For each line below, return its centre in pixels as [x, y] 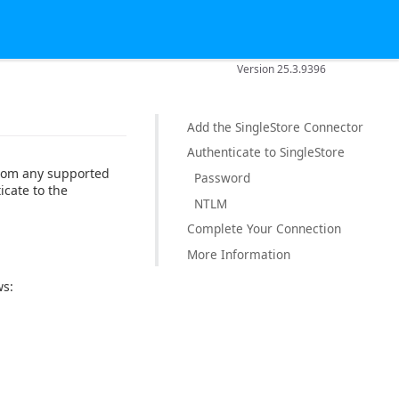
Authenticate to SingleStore [266, 152]
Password [222, 177]
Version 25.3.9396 [282, 69]
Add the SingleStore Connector [275, 126]
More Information [239, 254]
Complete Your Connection [264, 228]
